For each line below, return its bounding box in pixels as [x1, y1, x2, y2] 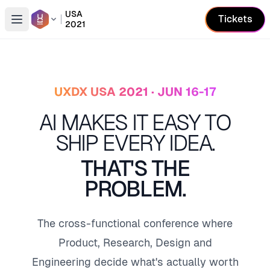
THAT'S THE [80, 156, 190, 181]
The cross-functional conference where [37, 217, 233, 230]
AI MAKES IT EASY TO [39, 110, 231, 136]
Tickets [218, 13, 253, 25]
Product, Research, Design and [58, 236, 212, 250]
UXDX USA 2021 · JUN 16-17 [54, 85, 216, 99]
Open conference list [16, 19, 110, 31]
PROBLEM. [84, 177, 186, 202]
